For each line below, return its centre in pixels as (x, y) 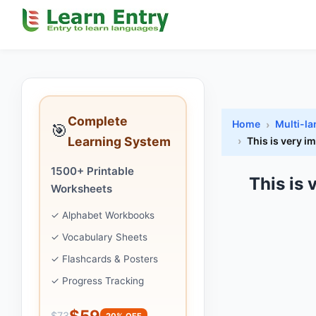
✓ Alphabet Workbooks (103, 215)
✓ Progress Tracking (97, 281)
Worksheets (81, 189)
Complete (98, 121)
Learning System (119, 141)
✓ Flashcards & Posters (104, 259)
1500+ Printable (92, 171)
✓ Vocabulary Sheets (99, 237)
